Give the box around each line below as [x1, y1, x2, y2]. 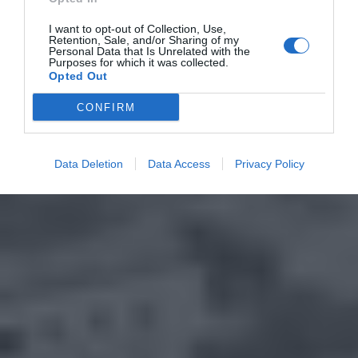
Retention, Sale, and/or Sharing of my [49, 34, 239, 46]
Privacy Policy [234, 157, 304, 170]
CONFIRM [76, 101, 136, 113]
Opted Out [49, 70, 108, 82]
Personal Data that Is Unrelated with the [49, 45, 250, 58]
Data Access [147, 157, 210, 170]
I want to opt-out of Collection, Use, [49, 22, 226, 35]
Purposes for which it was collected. [49, 56, 229, 69]
